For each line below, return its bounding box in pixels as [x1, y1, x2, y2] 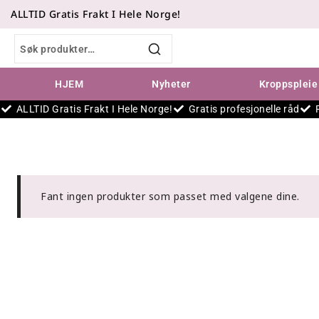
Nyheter [152, 78, 191, 90]
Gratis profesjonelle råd [188, 103, 300, 115]
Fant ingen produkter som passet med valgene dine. [41, 189, 300, 204]
